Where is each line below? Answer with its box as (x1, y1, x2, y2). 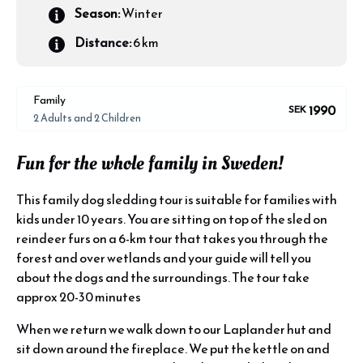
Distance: (75, 32, 131, 52)
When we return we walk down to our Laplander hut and (16, 319, 331, 339)
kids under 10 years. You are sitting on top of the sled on (16, 209, 327, 228)
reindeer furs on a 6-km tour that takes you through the (16, 228, 328, 248)
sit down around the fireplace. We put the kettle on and (16, 339, 330, 358)
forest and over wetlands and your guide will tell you (16, 248, 311, 267)
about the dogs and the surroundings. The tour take (16, 267, 310, 287)
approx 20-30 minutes (16, 287, 141, 306)
